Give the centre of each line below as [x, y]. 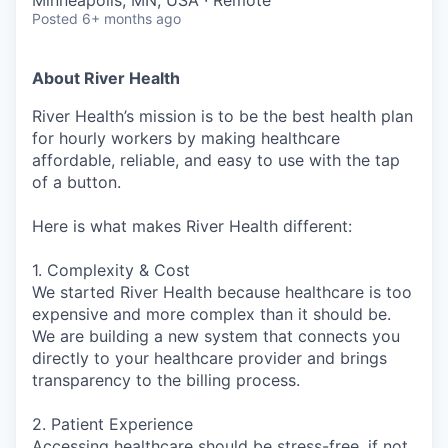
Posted [55, 19]
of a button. [76, 182]
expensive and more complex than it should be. [211, 314]
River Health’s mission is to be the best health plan [222, 116]
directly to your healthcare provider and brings [209, 358]
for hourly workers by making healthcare [186, 138]
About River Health [106, 78]
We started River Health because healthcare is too [222, 292]
